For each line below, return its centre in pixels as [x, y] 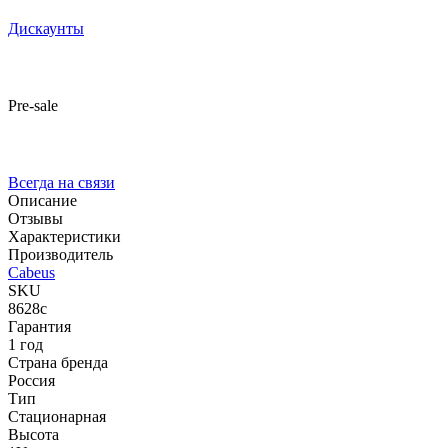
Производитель [60, 254]
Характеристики [64, 236]
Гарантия [39, 326]
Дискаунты [46, 28]
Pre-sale [33, 105]
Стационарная [57, 416]
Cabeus [31, 272]
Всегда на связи [61, 182]
